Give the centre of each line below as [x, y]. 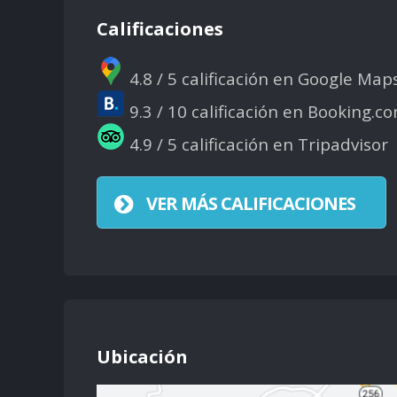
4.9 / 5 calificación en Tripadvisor [256, 144]
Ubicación [142, 356]
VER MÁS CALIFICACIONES [250, 203]
